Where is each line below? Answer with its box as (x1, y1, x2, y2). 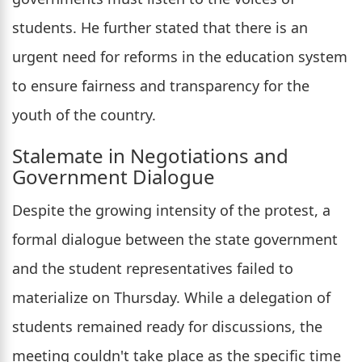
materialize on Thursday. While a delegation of (12, 288, 330, 308)
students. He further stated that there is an (12, 18, 308, 38)
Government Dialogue (12, 163, 215, 191)
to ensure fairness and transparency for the (12, 76, 309, 96)
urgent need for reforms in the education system (12, 47, 347, 67)
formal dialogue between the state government (12, 229, 338, 250)
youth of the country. (12, 105, 156, 125)
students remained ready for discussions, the (12, 317, 322, 337)
